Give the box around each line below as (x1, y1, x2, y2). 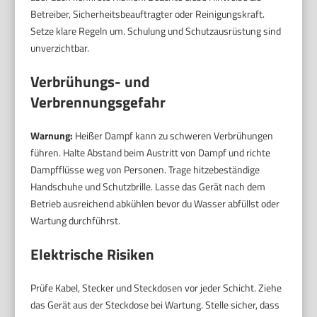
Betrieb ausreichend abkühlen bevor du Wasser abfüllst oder (30, 195, 280, 211)
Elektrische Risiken (30, 242, 155, 265)
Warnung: (30, 127, 74, 143)
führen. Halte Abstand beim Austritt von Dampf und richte (30, 144, 271, 160)
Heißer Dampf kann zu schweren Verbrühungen (73, 127, 274, 143)
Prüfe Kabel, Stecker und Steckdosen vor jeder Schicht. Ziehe (30, 279, 282, 295)
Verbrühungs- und (30, 69, 151, 93)
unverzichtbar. (30, 40, 90, 55)
